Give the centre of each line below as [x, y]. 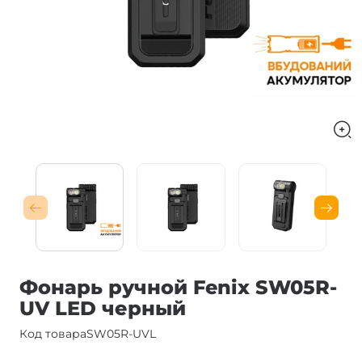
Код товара [53, 334]
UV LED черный [103, 309]
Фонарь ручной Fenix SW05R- [178, 288]
